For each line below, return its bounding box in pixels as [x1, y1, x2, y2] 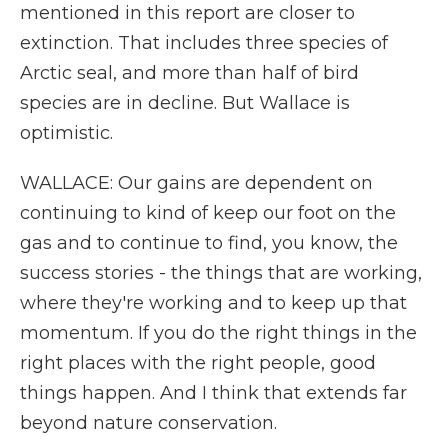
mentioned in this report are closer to [20, 2, 355, 24]
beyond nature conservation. [20, 412, 277, 434]
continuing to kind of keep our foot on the [20, 202, 396, 224]
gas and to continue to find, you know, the [20, 232, 398, 254]
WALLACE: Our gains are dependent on [20, 172, 373, 194]
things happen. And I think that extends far [20, 382, 407, 404]
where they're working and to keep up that [20, 292, 407, 314]
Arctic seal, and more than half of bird [20, 62, 359, 84]
